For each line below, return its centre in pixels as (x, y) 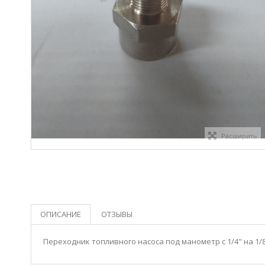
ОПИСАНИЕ (61, 214)
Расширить (239, 135)
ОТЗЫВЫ (117, 214)
